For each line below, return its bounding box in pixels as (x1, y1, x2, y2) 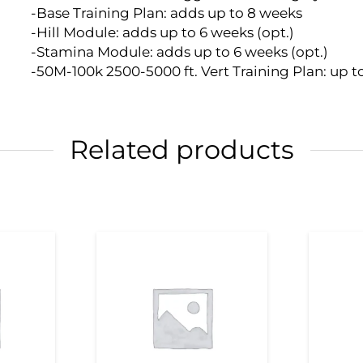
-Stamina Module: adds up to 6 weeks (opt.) (30, 43, 328, 60)
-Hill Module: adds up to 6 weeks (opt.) (30, 23, 294, 41)
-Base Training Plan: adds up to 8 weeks (30, 4, 302, 21)
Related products (69, 133, 294, 165)
